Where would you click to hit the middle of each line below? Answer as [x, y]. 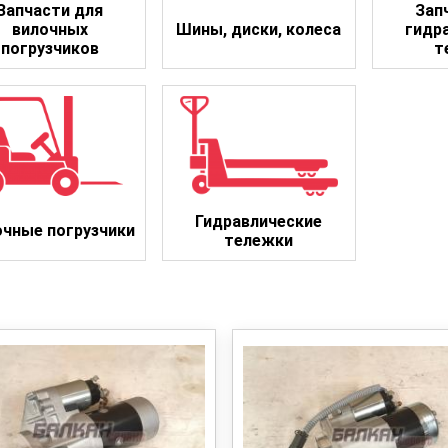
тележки [259, 240]
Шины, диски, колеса [259, 29]
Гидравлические [259, 221]
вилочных [49, 29]
